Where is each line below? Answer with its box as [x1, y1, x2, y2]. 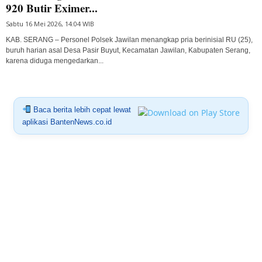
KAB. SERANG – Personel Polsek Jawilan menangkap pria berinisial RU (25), [6, 35, 253, 44]
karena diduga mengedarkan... [6, 56, 104, 65]
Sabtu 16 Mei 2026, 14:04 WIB [6, 19, 94, 28]
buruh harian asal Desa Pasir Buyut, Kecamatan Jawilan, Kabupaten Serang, [6, 46, 250, 54]
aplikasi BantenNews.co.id [22, 117, 112, 126]
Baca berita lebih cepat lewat [30, 105, 131, 114]
